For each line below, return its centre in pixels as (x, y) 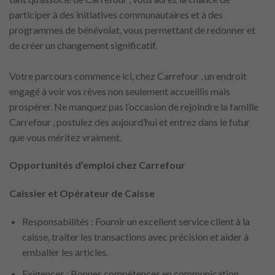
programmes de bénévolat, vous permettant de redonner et (132, 29)
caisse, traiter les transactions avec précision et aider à (135, 236)
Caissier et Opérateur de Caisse (82, 193)
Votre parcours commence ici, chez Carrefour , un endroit (128, 76)
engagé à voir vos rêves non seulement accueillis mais (120, 91)
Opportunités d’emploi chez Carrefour (97, 165)
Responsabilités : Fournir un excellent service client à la (136, 221)
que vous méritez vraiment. (65, 137)
